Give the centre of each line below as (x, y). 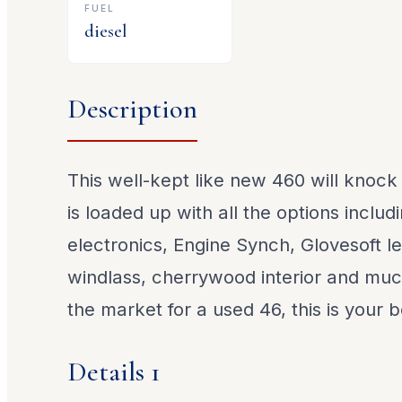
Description (133, 109)
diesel (106, 31)
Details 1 (114, 371)
